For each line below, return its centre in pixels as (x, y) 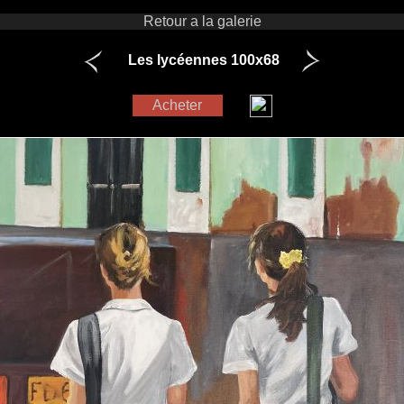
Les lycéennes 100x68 (204, 60)
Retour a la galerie (202, 21)
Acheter (177, 105)
